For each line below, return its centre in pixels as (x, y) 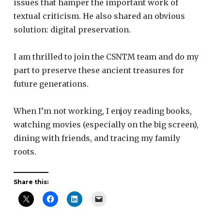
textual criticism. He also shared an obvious (99, 16)
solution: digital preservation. (72, 29)
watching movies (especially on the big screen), (106, 124)
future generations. (51, 84)
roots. (25, 151)
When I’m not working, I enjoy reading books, (103, 111)
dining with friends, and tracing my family (97, 138)
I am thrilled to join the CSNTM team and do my (106, 56)
